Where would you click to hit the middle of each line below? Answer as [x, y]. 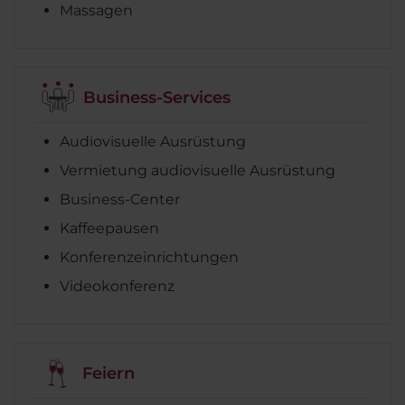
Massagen [96, 11]
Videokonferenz [117, 287]
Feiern [108, 373]
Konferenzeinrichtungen [149, 258]
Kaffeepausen [109, 229]
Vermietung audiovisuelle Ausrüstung [198, 171]
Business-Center [120, 200]
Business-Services [156, 97]
